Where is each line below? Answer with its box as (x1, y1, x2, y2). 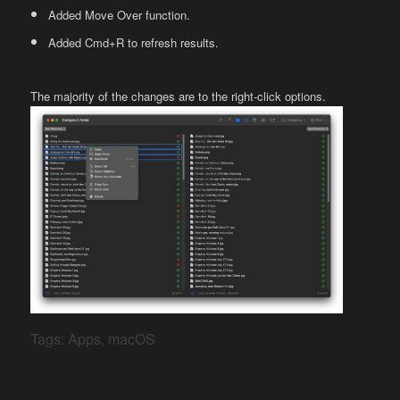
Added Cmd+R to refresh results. (48, 34, 220, 52)
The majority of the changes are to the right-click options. (30, 87, 327, 105)
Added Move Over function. (48, 6, 191, 24)
